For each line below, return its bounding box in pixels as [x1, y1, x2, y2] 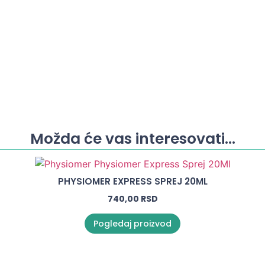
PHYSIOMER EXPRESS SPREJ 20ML [57, 174, 208, 188]
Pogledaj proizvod [93, 218, 172, 230]
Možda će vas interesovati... [30, 128, 235, 150]
